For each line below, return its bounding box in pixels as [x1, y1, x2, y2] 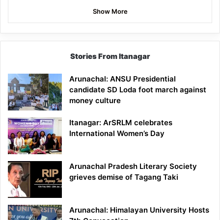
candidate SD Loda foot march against [69, 85, 206, 95]
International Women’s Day [69, 129, 165, 138]
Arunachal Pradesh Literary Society [69, 162, 197, 171]
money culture [69, 96, 121, 106]
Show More [92, 7, 128, 16]
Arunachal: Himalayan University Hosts [69, 205, 209, 215]
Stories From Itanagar [70, 52, 150, 61]
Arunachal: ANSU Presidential [69, 74, 176, 84]
